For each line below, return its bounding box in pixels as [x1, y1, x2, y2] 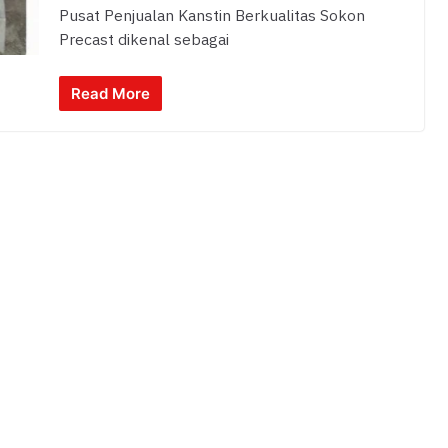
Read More [70, 83, 150, 103]
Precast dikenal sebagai [58, 29, 229, 53]
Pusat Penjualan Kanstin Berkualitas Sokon [58, 5, 365, 29]
